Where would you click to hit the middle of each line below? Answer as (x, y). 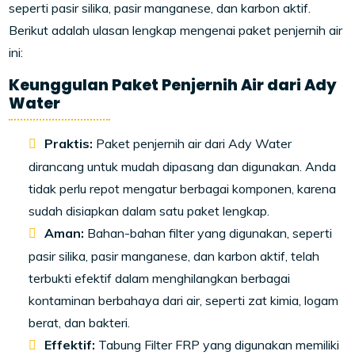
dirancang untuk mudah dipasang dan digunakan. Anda (183, 167)
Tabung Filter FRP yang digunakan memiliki (218, 345)
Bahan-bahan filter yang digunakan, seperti (208, 233)
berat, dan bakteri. (80, 323)
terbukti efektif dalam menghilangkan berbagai (160, 279)
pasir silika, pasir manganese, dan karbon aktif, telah (174, 256)
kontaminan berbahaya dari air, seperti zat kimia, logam (184, 301)
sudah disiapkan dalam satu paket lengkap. (149, 211)
